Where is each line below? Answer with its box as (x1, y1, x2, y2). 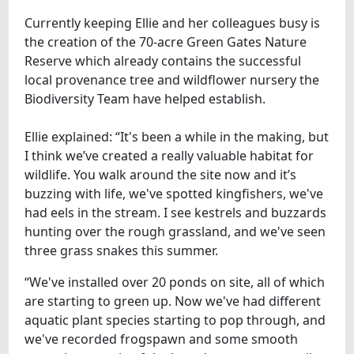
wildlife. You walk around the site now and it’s (24, 165, 297, 183)
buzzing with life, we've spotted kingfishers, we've (24, 184, 324, 202)
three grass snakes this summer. (24, 241, 219, 259)
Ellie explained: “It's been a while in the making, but (24, 127, 330, 145)
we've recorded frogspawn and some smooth (24, 330, 299, 348)
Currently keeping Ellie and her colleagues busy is (24, 13, 321, 32)
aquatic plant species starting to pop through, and (24, 311, 326, 329)
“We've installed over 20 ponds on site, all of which (24, 273, 326, 291)
